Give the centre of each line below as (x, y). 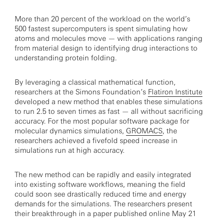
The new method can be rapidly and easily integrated (103, 175)
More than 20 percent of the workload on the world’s (102, 19)
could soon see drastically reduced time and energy (100, 194)
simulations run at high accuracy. (70, 150)
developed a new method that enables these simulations (109, 102)
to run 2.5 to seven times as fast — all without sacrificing (109, 111)
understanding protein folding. (66, 58)
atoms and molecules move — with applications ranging (109, 38)
